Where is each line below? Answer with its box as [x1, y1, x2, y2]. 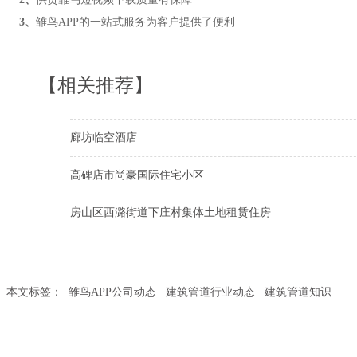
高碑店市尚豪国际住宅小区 [70, 169, 204, 181]
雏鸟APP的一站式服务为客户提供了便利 [36, 16, 235, 28]
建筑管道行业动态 [166, 286, 255, 298]
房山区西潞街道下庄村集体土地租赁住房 [70, 206, 271, 218]
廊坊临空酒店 [70, 131, 137, 143]
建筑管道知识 [265, 286, 331, 298]
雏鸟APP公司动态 [69, 286, 156, 298]
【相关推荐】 [38, 75, 153, 96]
